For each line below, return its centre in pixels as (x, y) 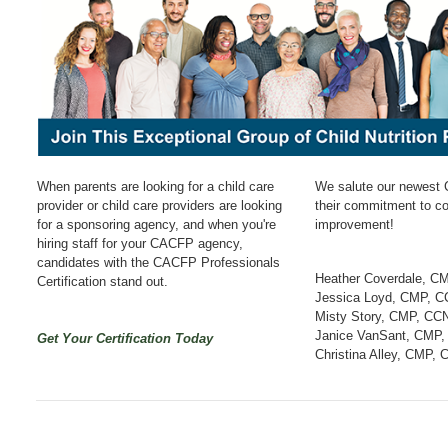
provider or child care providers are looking (159, 205)
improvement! (354, 224)
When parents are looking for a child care (155, 186)
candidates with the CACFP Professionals (158, 262)
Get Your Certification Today (125, 338)
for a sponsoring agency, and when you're (156, 224)
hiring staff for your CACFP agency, (140, 243)
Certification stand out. (102, 281)
